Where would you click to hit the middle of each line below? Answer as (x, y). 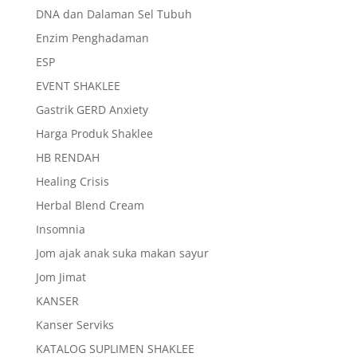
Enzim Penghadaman (92, 38)
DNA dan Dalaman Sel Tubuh (114, 14)
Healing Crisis (72, 181)
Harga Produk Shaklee (94, 133)
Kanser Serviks (75, 325)
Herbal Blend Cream (90, 205)
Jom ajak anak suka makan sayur (122, 253)
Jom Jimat (61, 277)
